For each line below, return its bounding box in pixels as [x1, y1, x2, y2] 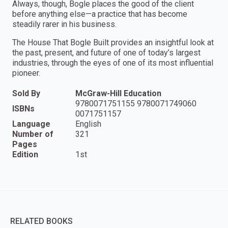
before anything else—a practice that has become [12, 9, 187, 19]
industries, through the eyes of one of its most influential [12, 58, 213, 68]
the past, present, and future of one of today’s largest [12, 47, 201, 58]
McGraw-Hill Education [75, 88, 161, 98]
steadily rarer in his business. [12, 19, 117, 29]
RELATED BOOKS [10, 216, 73, 226]
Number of [12, 129, 53, 139]
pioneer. [12, 68, 40, 78]
